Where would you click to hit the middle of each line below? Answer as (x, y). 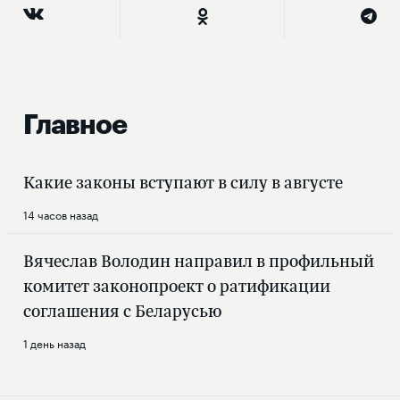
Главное (75, 125)
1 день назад (54, 343)
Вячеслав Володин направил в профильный (199, 261)
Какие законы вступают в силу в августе (183, 183)
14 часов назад (61, 214)
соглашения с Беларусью (122, 311)
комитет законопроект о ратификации (177, 286)
